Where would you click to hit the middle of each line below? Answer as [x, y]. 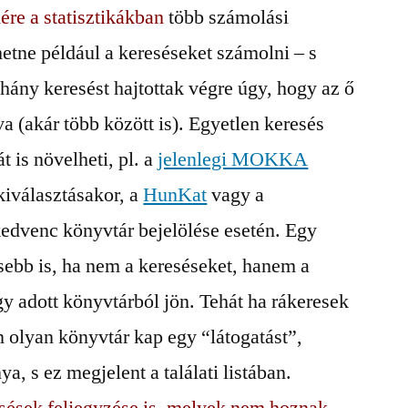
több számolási [227, 17]
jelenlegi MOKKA [233, 159]
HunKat [175, 195]
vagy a [236, 195]
